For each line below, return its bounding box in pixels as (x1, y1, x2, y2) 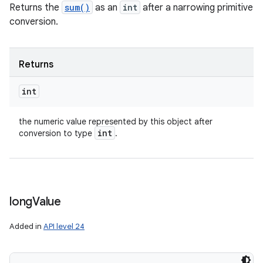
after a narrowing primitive (140, 2, 253, 14)
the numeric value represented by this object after (19, 116, 213, 127)
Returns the (9, 2, 62, 14)
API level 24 (43, 221, 85, 231)
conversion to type (19, 128, 95, 139)
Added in (9, 221, 43, 231)
